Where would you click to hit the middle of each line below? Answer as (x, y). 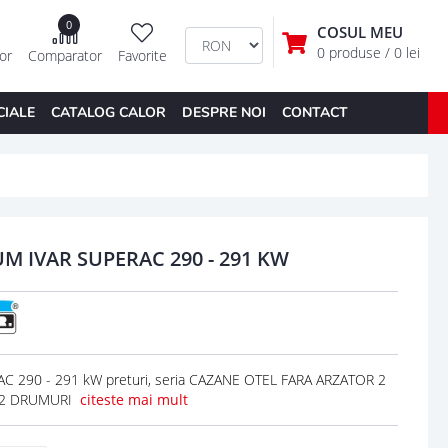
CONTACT (314, 112)
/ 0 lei (402, 53)
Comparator (64, 56)
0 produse (350, 53)
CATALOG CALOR (108, 112)
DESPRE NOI (223, 112)
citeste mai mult (133, 399)
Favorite (142, 56)
